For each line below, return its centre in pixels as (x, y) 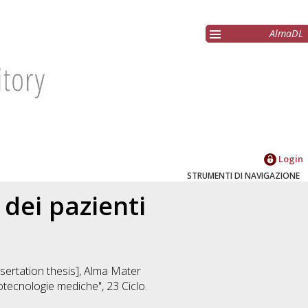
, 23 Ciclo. (124, 286)
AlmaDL (286, 34)
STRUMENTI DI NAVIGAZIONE (243, 176)
